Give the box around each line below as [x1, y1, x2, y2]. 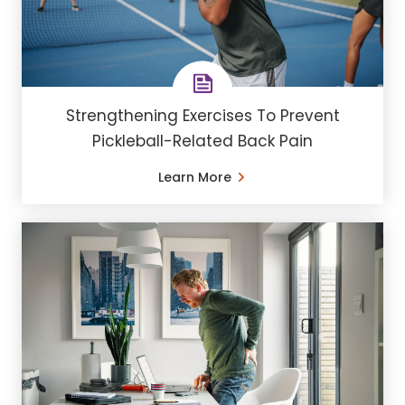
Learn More [157, 167, 231, 186]
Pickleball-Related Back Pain [92, 129, 313, 152]
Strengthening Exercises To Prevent [65, 104, 340, 127]
